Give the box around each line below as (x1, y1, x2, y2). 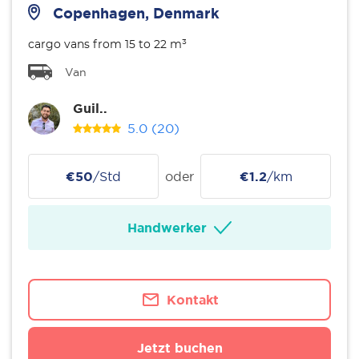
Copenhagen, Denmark (53, 4, 220, 21)
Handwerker (127, 220, 207, 235)
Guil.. (73, 101, 107, 115)
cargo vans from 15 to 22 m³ (28, 39, 187, 50)
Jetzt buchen (136, 341, 223, 355)
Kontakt (166, 292, 219, 307)
